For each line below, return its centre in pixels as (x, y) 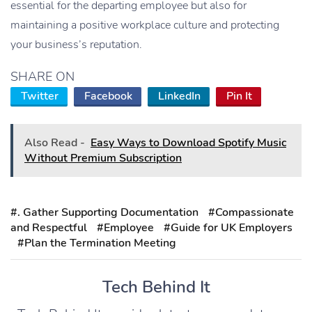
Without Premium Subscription (103, 158)
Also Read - (55, 143)
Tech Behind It (156, 287)
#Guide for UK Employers (228, 228)
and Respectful (49, 228)
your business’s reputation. (76, 45)
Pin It (239, 96)
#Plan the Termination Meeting (97, 243)
